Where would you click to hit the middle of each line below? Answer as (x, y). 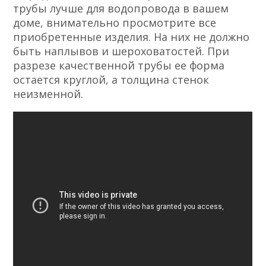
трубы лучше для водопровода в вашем (121, 9)
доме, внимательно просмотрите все (115, 23)
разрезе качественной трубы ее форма (119, 66)
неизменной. (48, 94)
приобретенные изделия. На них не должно (132, 37)
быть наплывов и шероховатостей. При (121, 51)
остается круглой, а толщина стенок (111, 80)
